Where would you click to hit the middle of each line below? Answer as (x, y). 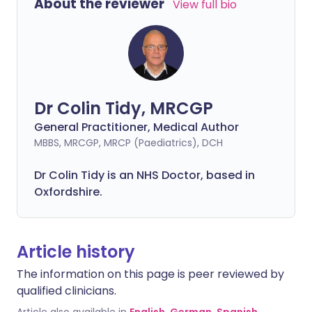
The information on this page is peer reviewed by (150, 274)
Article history (76, 252)
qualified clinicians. (67, 291)
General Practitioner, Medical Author (136, 127)
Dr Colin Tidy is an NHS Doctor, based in (145, 175)
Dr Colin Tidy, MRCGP (124, 108)
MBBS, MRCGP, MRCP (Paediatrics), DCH (128, 143)
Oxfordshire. (68, 192)
